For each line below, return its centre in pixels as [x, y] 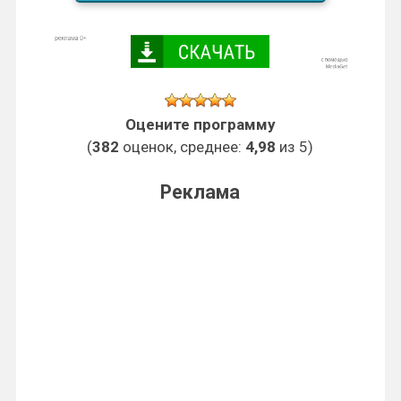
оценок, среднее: [183, 147]
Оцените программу [200, 125]
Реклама [200, 192]
